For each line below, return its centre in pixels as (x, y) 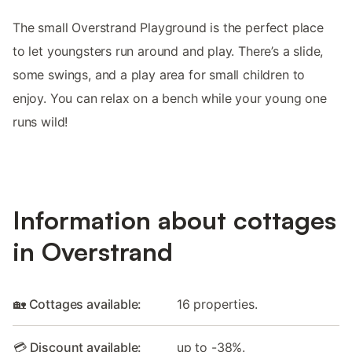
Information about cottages (174, 220)
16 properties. (217, 304)
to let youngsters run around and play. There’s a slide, (168, 51)
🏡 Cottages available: (78, 304)
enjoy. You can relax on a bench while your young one (170, 98)
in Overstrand (93, 252)
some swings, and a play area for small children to (159, 74)
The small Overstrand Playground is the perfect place (168, 27)
